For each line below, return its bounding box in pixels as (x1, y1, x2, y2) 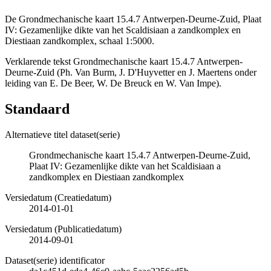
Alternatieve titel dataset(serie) (5, 129, 120, 140)
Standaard (5, 100, 70, 117)
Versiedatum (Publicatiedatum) (5, 223, 122, 234)
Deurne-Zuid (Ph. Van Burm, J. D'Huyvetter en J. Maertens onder (5, 67, 256, 77)
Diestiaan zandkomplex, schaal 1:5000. (5, 35, 154, 46)
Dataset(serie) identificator (5, 255, 105, 266)
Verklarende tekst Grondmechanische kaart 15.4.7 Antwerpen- (5, 56, 243, 67)
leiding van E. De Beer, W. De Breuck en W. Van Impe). (5, 77, 221, 88)
